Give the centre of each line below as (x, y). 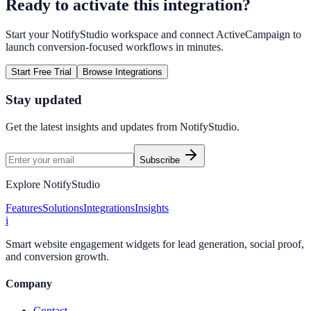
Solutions (63, 208)
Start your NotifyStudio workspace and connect (111, 35)
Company (29, 283)
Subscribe (161, 160)
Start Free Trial (41, 72)
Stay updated (44, 99)
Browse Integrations (123, 72)
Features (24, 208)
